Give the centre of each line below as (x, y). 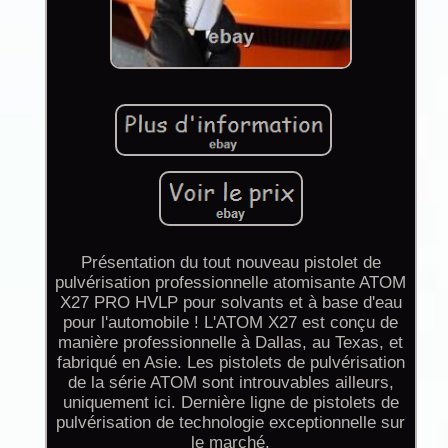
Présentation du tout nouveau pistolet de (230, 262)
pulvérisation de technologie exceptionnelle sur (231, 422)
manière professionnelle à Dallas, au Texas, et (231, 342)
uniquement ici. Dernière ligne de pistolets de (230, 402)
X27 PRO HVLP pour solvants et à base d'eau (230, 302)
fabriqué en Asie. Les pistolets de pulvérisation (230, 362)
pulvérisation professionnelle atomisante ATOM (231, 282)
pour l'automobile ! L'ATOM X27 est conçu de (231, 322)
